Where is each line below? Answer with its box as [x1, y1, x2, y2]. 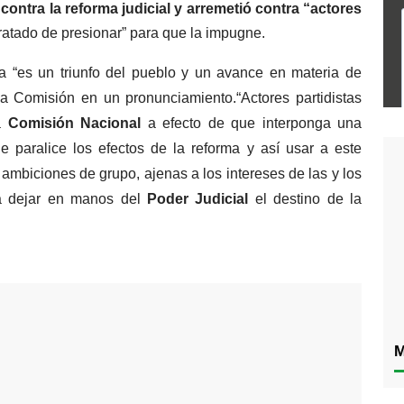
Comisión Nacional [7, 115, 148, 131]
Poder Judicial [147, 191, 249, 207]
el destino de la [248, 191, 363, 207]
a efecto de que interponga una [147, 115, 362, 131]
